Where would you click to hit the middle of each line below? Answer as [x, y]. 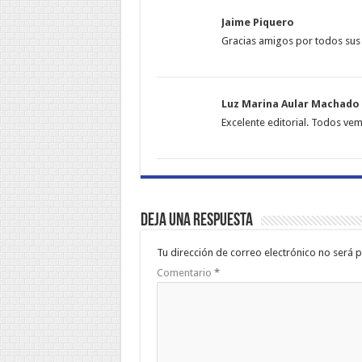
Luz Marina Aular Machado [290, 104]
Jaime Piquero [257, 22]
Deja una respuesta [196, 221]
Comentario [185, 273]
